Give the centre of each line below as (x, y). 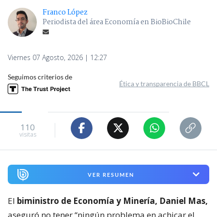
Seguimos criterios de (40, 77)
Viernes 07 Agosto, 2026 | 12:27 (57, 57)
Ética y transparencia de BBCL (164, 83)
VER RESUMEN (111, 174)
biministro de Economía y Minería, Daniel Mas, (112, 201)
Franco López (65, 12)
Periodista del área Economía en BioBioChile (117, 22)
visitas (28, 135)
